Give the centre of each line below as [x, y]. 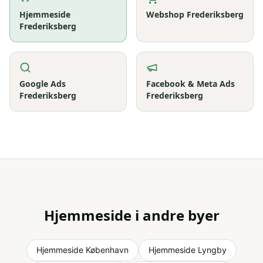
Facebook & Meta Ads [190, 84]
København [107, 250]
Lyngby [212, 250]
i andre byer [175, 215]
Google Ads [43, 84]
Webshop [165, 14]
